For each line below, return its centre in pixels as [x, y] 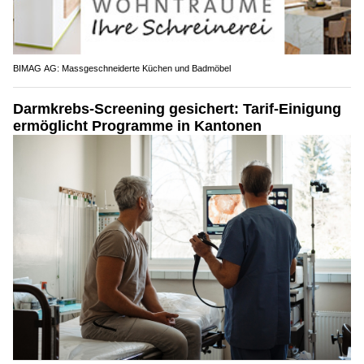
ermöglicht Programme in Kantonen [137, 126]
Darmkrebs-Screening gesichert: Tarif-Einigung [177, 108]
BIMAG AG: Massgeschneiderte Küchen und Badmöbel [122, 68]
